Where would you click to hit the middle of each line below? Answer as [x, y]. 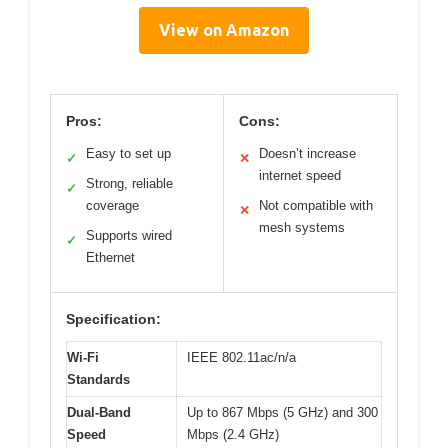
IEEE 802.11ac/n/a [241, 358]
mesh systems [302, 228]
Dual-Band [99, 413]
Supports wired [129, 236]
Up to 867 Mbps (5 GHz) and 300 [282, 413]
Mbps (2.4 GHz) [233, 435]
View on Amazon [224, 30]
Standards [98, 380]
